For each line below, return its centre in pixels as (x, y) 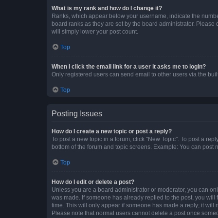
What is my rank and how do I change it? (107, 8)
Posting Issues (77, 113)
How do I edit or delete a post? (93, 182)
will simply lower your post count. (95, 31)
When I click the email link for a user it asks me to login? (129, 66)
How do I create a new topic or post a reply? (112, 131)
